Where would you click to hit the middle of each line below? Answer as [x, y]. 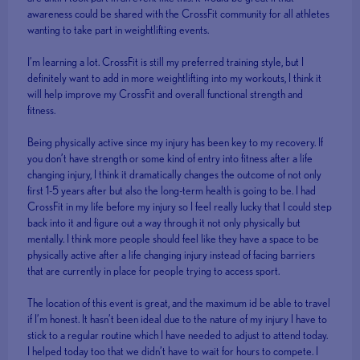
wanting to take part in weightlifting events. [119, 30]
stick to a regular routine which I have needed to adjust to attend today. [178, 335]
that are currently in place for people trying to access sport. [154, 271]
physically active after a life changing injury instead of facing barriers [172, 255]
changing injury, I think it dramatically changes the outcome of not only [175, 175]
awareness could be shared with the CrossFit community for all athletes [179, 14]
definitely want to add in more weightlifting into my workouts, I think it [175, 78]
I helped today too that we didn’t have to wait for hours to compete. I [173, 352]
